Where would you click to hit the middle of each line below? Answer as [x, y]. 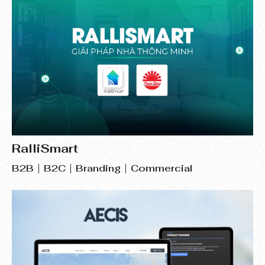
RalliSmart [45, 148]
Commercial [162, 168]
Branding [98, 168]
